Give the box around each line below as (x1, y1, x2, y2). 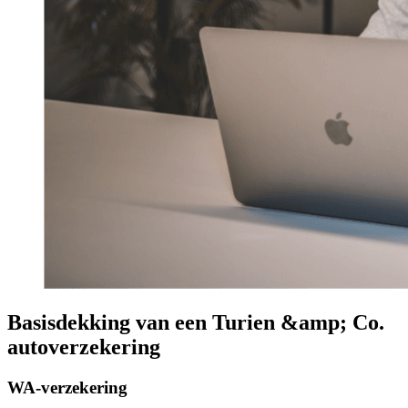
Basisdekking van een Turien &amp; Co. (7, 311, 384, 335)
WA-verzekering (7, 378, 127, 398)
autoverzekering (7, 335, 160, 360)
